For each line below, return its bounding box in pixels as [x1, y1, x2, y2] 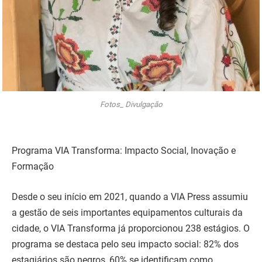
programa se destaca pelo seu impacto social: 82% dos [12, 238, 239, 250]
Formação [12, 161, 54, 173]
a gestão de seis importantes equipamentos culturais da [12, 206, 243, 218]
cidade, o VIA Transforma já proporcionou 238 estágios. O [12, 222, 250, 234]
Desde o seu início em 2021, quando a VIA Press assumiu [12, 191, 248, 202]
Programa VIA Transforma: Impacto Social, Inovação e [12, 145, 236, 157]
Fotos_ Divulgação [99, 99, 163, 109]
